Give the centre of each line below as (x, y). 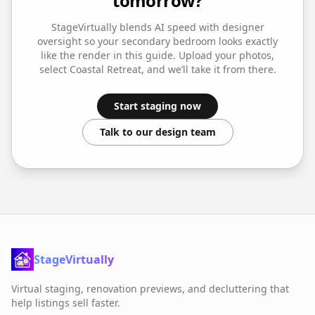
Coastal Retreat (105, 69)
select (54, 69)
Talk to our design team (157, 131)
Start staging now (157, 105)
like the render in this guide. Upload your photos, (157, 55)
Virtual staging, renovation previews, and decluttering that (150, 288)
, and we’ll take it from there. (208, 69)
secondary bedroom (169, 41)
